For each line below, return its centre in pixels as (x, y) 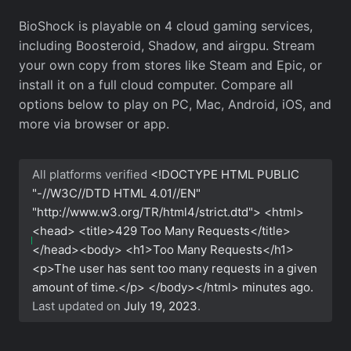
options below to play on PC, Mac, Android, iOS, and (175, 104)
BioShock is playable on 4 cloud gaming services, (166, 25)
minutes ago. (278, 287)
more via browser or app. (94, 123)
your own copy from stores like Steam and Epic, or (170, 65)
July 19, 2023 (161, 306)
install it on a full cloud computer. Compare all (156, 84)
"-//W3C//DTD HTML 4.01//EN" (117, 193)
